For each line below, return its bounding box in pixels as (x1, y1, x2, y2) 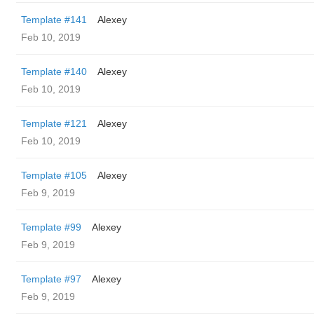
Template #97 (21, 273, 81, 285)
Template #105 (21, 170, 87, 181)
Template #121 (21, 118, 87, 129)
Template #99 (21, 221, 81, 233)
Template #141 (21, 14, 87, 25)
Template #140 (21, 66, 87, 77)
